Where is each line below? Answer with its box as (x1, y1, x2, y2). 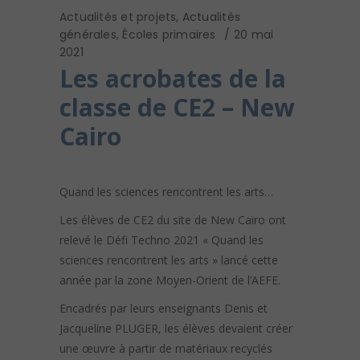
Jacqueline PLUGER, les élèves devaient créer (59, 321, 292, 337)
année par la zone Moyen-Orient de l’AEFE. (59, 272, 280, 288)
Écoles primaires (122, 27, 216, 43)
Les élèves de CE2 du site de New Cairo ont (59, 212, 286, 228)
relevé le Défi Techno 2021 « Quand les (59, 232, 264, 248)
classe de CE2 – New (59, 91, 295, 125)
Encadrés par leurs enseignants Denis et (59, 301, 268, 317)
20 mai (233, 27, 274, 43)
